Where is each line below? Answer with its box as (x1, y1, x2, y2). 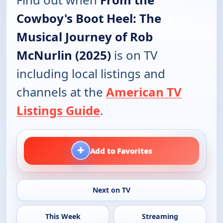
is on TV (111, 47, 157, 64)
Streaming (142, 211, 179, 221)
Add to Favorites (90, 146, 152, 156)
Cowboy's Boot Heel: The (16, 10, 161, 27)
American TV (106, 84, 182, 101)
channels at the (16, 84, 106, 101)
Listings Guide (16, 102, 100, 119)
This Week (45, 211, 81, 221)
